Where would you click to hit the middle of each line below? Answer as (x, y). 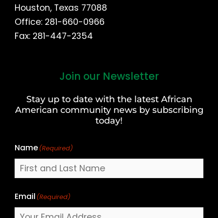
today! (109, 121)
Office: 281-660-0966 (60, 22)
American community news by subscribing (109, 110)
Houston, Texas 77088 (61, 8)
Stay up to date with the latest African (109, 99)
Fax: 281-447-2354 (54, 36)
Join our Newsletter (109, 76)
